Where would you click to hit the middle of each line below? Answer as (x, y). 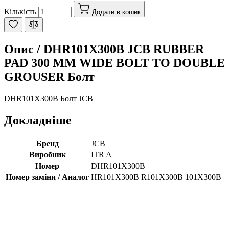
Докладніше (38, 120)
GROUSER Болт (49, 77)
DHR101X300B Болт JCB (49, 99)
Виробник (47, 155)
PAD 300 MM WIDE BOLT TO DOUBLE (114, 63)
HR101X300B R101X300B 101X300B (156, 177)
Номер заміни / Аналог (47, 177)
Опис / (24, 49)
